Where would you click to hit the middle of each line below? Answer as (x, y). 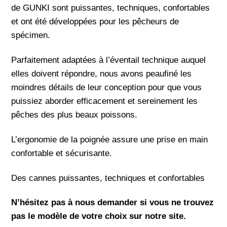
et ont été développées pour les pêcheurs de (95, 22)
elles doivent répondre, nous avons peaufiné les (102, 73)
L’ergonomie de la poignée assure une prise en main (110, 139)
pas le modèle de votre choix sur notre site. (99, 216)
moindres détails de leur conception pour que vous (107, 87)
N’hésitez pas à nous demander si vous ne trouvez (113, 203)
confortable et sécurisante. (62, 153)
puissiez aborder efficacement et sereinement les (105, 101)
